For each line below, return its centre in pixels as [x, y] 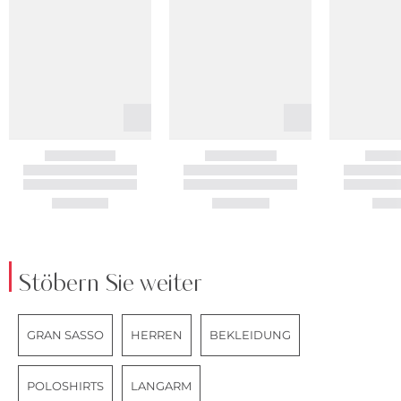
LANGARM [161, 386]
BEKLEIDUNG [250, 335]
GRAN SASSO [65, 335]
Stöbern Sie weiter [110, 285]
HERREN [157, 335]
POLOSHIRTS [65, 386]
